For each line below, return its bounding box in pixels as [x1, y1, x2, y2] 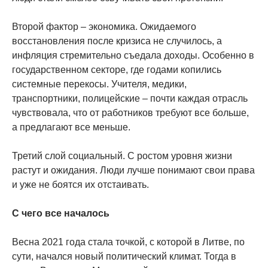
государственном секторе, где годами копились [12, 64, 221, 75]
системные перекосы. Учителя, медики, [12, 78, 187, 89]
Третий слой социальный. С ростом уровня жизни [12, 150, 232, 161]
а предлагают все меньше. [12, 121, 130, 132]
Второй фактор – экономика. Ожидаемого [12, 21, 196, 32]
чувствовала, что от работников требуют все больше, [12, 107, 249, 118]
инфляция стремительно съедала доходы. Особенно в [12, 50, 254, 60]
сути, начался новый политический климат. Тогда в [12, 251, 236, 261]
